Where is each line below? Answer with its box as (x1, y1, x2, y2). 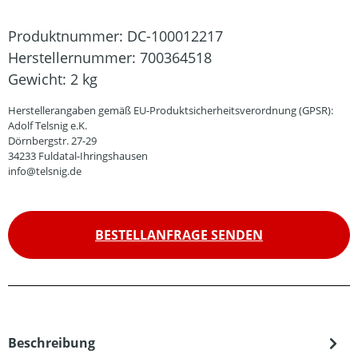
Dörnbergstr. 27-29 (8, 133, 97, 148)
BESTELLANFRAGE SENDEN (95, 226, 263, 244)
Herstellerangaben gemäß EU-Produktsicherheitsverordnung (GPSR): (8, 103, 333, 117)
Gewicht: (8, 70, 70, 89)
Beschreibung (8, 334, 95, 352)
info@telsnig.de (8, 164, 82, 178)
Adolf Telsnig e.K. (8, 118, 87, 133)
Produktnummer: (8, 26, 127, 46)
